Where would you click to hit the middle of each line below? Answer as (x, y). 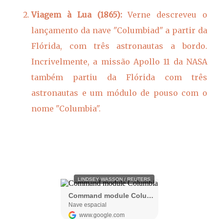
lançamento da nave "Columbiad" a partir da (119, 30)
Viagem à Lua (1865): (77, 15)
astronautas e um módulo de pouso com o (119, 93)
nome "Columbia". (66, 109)
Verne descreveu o (164, 15)
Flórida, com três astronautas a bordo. (119, 46)
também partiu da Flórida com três (119, 77)
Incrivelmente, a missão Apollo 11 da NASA (119, 62)
